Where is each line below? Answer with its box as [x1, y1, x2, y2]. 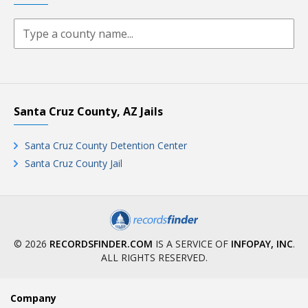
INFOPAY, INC [230, 237, 293, 250]
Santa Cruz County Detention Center [25, 139, 187, 152]
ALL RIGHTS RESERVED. [100, 251, 208, 264]
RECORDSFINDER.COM [49, 237, 153, 250]
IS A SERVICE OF [152, 237, 231, 250]
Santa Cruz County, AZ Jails [14, 104, 163, 119]
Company [10, 291, 56, 305]
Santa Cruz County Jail [25, 157, 122, 170]
